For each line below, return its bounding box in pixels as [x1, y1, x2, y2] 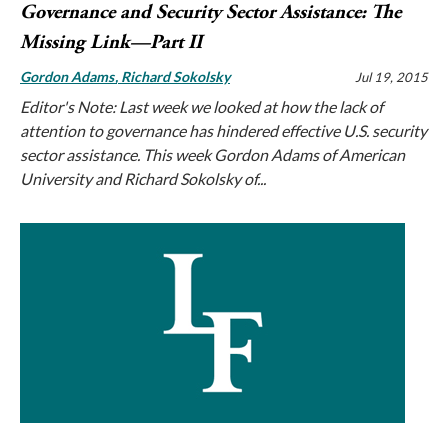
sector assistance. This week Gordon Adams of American [20, 145, 405, 165]
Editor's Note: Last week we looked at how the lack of [20, 97, 383, 117]
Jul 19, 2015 [355, 69, 428, 86]
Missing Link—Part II [20, 30, 202, 56]
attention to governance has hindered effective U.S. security [20, 121, 427, 141]
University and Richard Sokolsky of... [20, 169, 266, 189]
